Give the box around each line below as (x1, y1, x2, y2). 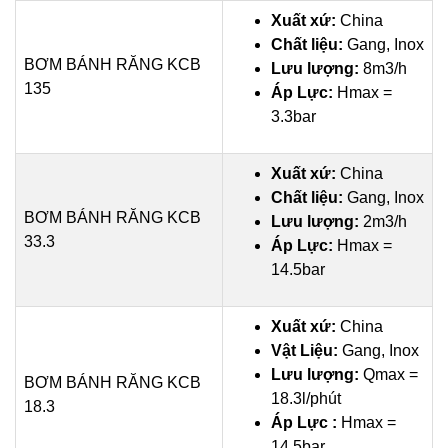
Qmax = (363, 366, 418, 383)
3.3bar (271, 108, 316, 125)
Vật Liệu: (271, 342, 338, 359)
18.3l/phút (271, 390, 341, 407)
